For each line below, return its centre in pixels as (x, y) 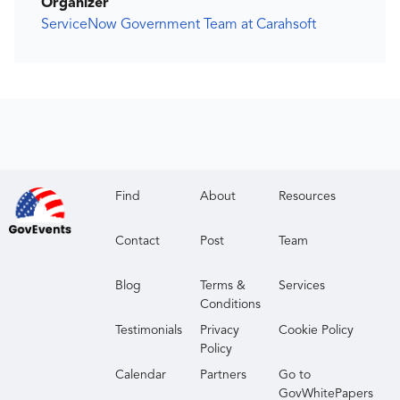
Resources (308, 197)
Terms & (223, 286)
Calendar (141, 375)
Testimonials (149, 331)
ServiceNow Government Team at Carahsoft (179, 25)
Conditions (231, 305)
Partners (224, 375)
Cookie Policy (317, 331)
